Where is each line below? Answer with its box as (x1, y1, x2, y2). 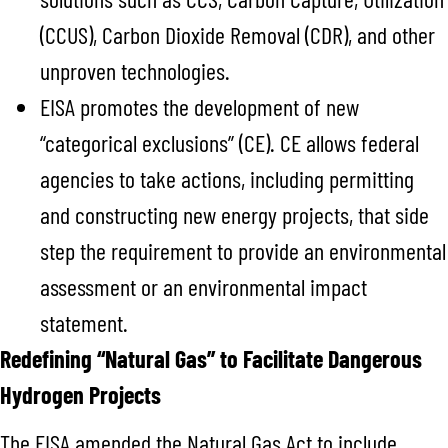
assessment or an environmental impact (40, 271, 367, 301)
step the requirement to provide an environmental (40, 235, 446, 265)
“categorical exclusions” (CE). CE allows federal (40, 127, 419, 157)
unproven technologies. (40, 55, 235, 85)
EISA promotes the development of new (40, 91, 359, 121)
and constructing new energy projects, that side (40, 199, 429, 229)
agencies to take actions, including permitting (40, 163, 414, 193)
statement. (40, 307, 133, 337)
